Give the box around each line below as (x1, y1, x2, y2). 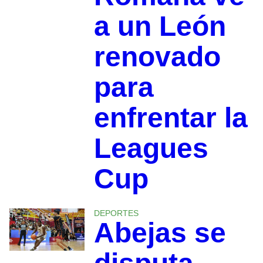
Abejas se (93, 217, 226, 248)
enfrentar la (93, 102, 248, 133)
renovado (93, 41, 221, 72)
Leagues (93, 132, 208, 164)
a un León (93, 10, 226, 42)
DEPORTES (93, 208, 139, 218)
